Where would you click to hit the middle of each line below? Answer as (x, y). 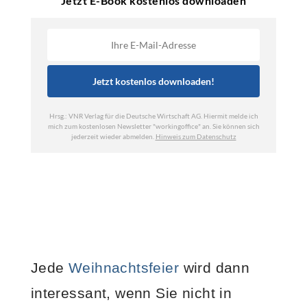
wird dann (214, 267)
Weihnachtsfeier (124, 267)
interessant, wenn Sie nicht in (131, 293)
